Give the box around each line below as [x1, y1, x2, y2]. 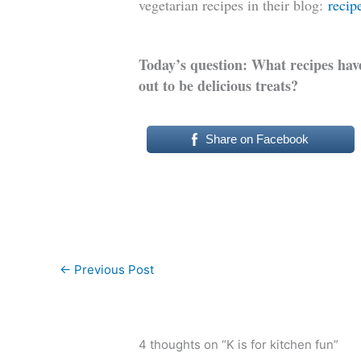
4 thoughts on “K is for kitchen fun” [139, 336, 339, 352]
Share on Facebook [205, 131, 309, 146]
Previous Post [71, 261, 154, 277]
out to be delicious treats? [139, 74, 299, 96]
